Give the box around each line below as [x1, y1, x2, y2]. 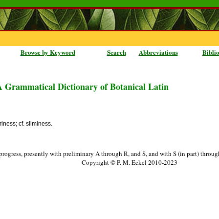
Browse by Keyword [20, 47, 75, 57]
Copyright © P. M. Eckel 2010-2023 [82, 158, 177, 167]
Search [107, 47, 126, 57]
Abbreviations [138, 47, 178, 57]
